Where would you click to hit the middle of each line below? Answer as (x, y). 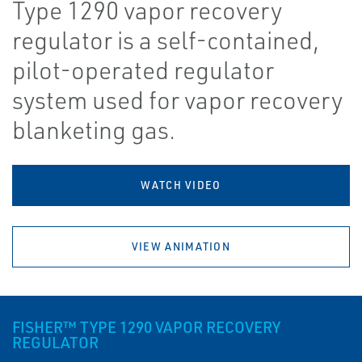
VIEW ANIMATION (181, 247)
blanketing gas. (94, 130)
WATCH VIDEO (181, 185)
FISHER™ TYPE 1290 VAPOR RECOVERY (146, 328)
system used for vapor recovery (177, 100)
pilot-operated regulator (143, 70)
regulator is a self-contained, (166, 40)
